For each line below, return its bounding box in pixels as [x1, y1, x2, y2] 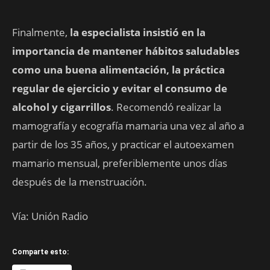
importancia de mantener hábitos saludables [12, 43, 239, 58]
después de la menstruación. [12, 174, 147, 189]
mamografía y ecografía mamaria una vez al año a [12, 118, 244, 133]
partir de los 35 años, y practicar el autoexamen [12, 137, 234, 151]
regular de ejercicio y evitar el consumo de [12, 81, 227, 95]
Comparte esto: [12, 247, 69, 256]
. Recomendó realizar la [111, 99, 221, 114]
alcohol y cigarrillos [12, 99, 111, 114]
